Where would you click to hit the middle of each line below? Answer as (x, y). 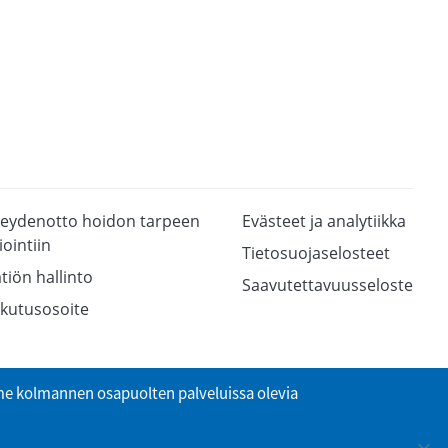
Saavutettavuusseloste (327, 285)
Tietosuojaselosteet (316, 253)
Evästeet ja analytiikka (324, 221)
